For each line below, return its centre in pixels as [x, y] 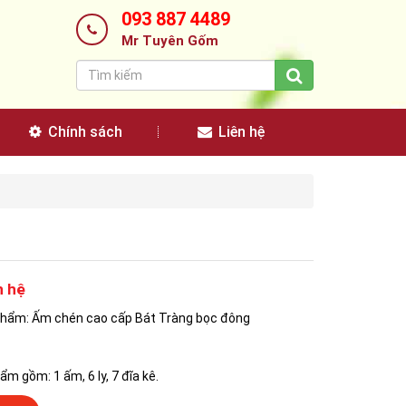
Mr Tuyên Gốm [169, 41]
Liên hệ [240, 132]
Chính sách [83, 132]
